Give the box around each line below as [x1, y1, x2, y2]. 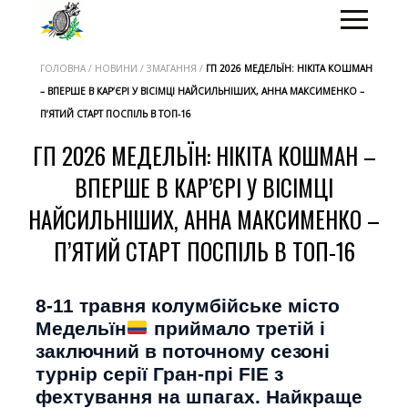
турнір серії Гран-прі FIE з [36, 363, 283, 384]
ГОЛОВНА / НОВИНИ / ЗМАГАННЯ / [40, 62, 206, 75]
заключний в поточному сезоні [36, 341, 330, 362]
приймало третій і [148, 318, 325, 339]
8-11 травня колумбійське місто [36, 295, 340, 316]
